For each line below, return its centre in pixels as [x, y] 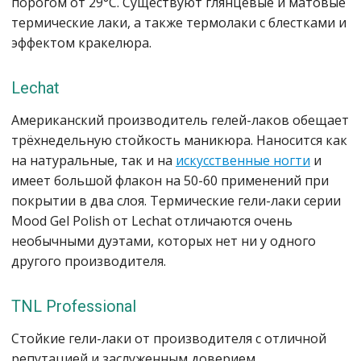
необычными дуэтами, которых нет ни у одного [164, 241]
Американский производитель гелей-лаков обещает [180, 120]
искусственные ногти [243, 160]
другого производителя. [89, 261]
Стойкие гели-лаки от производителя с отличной [169, 338]
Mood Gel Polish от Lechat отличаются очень [152, 221]
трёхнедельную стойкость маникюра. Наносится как [179, 140]
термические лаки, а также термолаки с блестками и [179, 23]
